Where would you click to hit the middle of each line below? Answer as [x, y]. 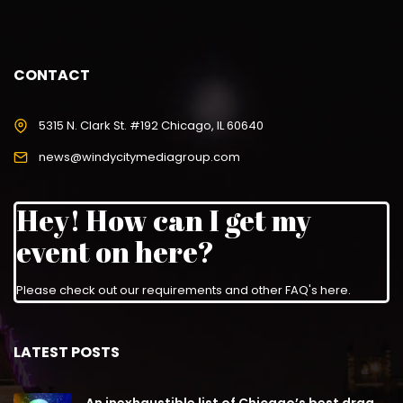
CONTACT [52, 76]
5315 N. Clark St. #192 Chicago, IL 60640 [151, 126]
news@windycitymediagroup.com [139, 157]
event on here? [115, 252]
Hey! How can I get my [164, 220]
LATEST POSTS [67, 353]
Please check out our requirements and [134, 291]
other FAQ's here [300, 291]
